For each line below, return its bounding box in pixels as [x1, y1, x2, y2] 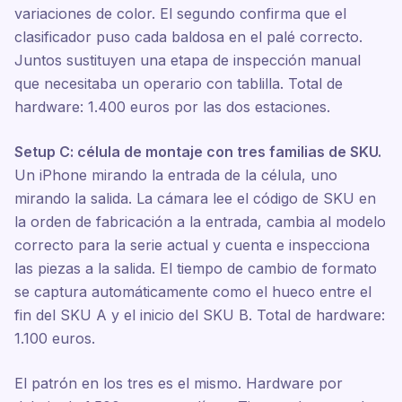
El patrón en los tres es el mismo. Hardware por [14, 374, 343, 392]
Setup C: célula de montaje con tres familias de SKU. [14, 143, 381, 161]
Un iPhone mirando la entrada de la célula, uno [14, 166, 337, 184]
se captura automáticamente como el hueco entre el [14, 283, 371, 301]
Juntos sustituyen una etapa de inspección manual [14, 51, 361, 69]
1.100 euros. [14, 329, 95, 347]
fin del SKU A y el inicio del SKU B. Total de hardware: [14, 306, 385, 324]
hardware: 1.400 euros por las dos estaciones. [14, 98, 330, 116]
